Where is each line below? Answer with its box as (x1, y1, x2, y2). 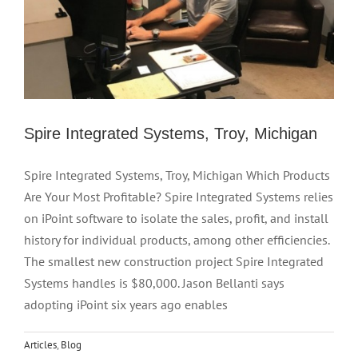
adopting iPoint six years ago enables (24, 296, 228, 312)
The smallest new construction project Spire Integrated (24, 253, 324, 269)
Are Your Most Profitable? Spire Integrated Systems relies (24, 188, 333, 205)
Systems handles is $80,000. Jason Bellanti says (24, 274, 284, 291)
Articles (24, 337, 57, 352)
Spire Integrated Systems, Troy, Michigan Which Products (24, 166, 330, 183)
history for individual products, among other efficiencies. (24, 231, 329, 248)
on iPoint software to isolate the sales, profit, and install (24, 209, 328, 226)
